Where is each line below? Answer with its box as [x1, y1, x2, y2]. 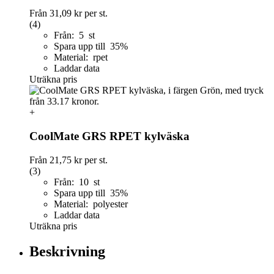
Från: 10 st [54, 176, 100, 187]
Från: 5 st [54, 30, 95, 41]
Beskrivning [29, 243, 105, 260]
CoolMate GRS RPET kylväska [29, 129, 190, 143]
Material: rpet [54, 52, 108, 63]
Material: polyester [54, 198, 128, 209]
